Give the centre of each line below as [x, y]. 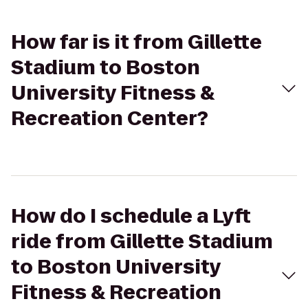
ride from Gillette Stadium [142, 242]
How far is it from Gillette [136, 42]
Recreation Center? [110, 119]
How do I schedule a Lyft [131, 216]
